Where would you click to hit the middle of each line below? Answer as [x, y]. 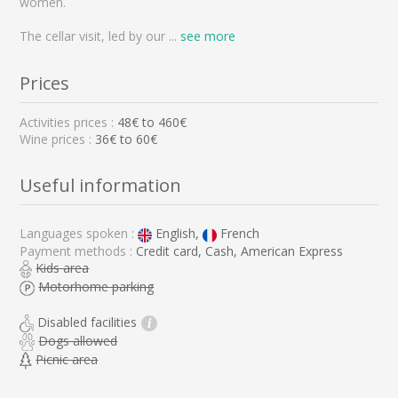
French [239, 234]
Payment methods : [78, 251]
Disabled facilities [88, 322]
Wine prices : [58, 139]
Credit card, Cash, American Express [240, 251]
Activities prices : [69, 122]
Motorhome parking [96, 286]
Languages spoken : [79, 234]
